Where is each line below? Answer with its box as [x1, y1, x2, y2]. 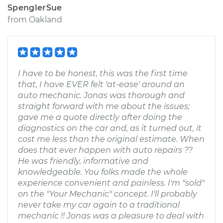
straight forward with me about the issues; [18, 102, 190, 111]
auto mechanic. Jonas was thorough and [18, 91, 185, 100]
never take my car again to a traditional [18, 200, 180, 210]
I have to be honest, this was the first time [18, 69, 188, 78]
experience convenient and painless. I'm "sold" [18, 178, 205, 188]
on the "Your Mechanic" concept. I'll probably [18, 189, 197, 199]
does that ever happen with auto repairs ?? [18, 145, 193, 155]
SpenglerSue [7, 3, 62, 12]
